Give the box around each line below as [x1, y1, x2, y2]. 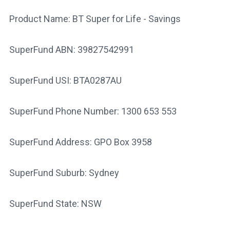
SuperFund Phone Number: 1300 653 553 [9, 105, 177, 117]
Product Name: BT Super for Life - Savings [9, 13, 181, 24]
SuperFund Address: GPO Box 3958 [9, 136, 152, 147]
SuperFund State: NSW [9, 198, 102, 209]
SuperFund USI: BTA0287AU [9, 74, 122, 86]
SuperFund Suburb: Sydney [9, 167, 119, 178]
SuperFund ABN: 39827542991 [9, 44, 134, 55]
